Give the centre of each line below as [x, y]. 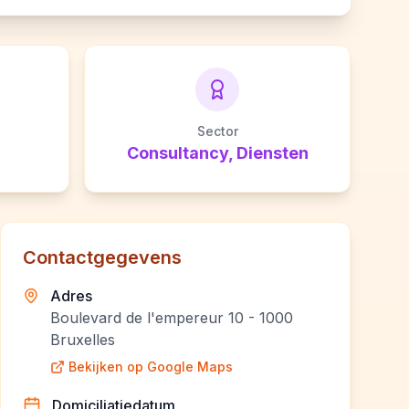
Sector [217, 131]
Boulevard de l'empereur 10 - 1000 [171, 318]
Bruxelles [82, 340]
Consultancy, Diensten [217, 153]
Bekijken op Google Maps [150, 367]
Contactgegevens [102, 257]
